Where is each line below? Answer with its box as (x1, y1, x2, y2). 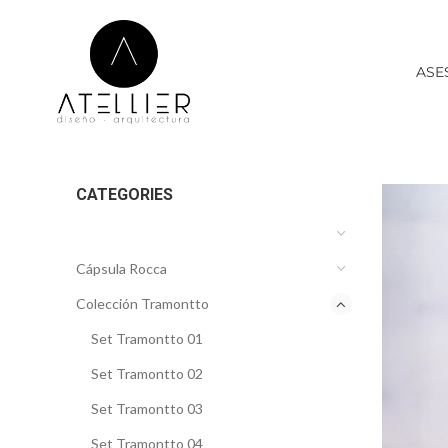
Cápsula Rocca (76, 260, 167, 278)
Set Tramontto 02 (91, 365, 203, 383)
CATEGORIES (76, 185, 173, 205)
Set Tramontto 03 (91, 400, 203, 418)
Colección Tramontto (76, 295, 209, 313)
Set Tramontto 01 (91, 330, 203, 348)
